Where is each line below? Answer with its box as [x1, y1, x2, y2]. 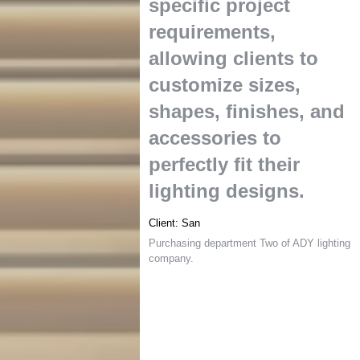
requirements [149, 21, 271, 43]
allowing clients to [149, 47, 319, 69]
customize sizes [149, 74, 296, 96]
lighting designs [149, 180, 300, 202]
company [149, 252, 191, 264]
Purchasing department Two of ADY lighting [149, 237, 351, 249]
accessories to [149, 127, 282, 149]
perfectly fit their [149, 153, 301, 175]
